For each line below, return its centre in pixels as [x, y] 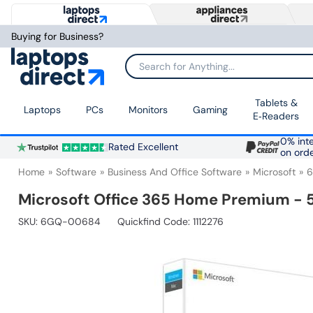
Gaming [210, 109]
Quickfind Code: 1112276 [170, 222]
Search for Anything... [173, 71]
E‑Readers [276, 116]
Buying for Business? [57, 36]
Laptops [42, 109]
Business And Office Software [175, 172]
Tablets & [276, 103]
